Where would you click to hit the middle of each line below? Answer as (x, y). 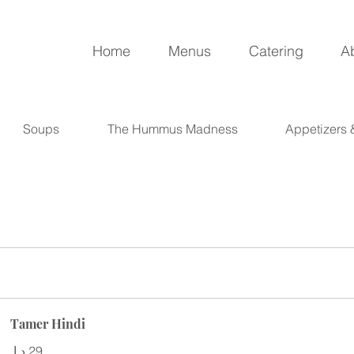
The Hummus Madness (172, 129)
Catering (276, 51)
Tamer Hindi (48, 324)
